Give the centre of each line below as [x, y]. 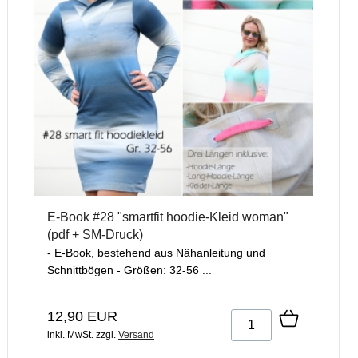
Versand [136, 335]
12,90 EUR [82, 317]
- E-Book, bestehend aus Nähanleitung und [156, 253]
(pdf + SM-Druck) [95, 235]
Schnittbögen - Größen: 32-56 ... [129, 270]
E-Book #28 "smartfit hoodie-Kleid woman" [168, 217]
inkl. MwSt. [70, 335]
